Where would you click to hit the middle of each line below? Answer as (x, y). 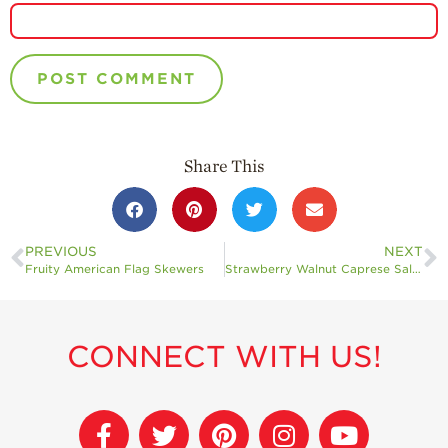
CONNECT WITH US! (224, 357)
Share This (224, 166)
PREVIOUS (61, 251)
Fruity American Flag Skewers (114, 268)
